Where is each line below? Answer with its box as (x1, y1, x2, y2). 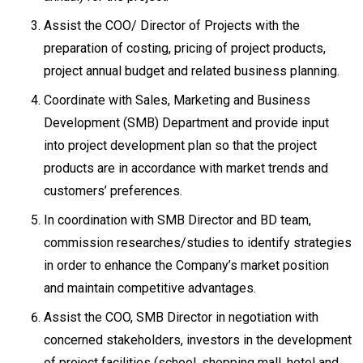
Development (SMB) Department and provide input (44, 115, 329, 130)
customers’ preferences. (44, 183, 186, 199)
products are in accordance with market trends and (44, 160, 328, 176)
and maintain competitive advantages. (44, 280, 259, 296)
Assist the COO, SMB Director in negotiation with (44, 310, 318, 325)
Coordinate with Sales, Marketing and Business (44, 92, 310, 108)
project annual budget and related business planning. (44, 63, 343, 79)
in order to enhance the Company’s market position (44, 258, 329, 273)
